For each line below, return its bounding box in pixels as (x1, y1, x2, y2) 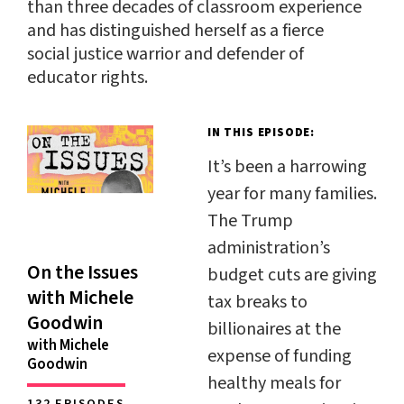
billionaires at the (207, 316, 341, 342)
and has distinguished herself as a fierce (27, 17, 324, 43)
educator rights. (27, 64, 148, 90)
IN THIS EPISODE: (207, 124, 315, 141)
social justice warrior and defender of (27, 41, 304, 67)
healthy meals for (207, 370, 341, 396)
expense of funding (207, 343, 352, 369)
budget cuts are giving (207, 262, 377, 288)
